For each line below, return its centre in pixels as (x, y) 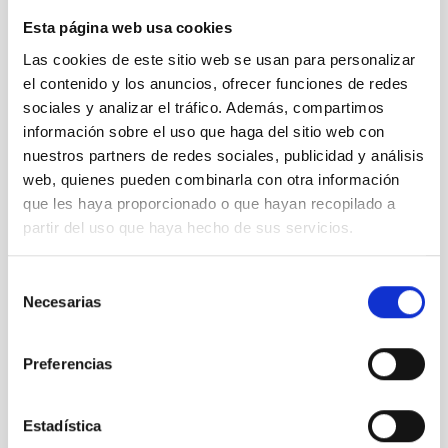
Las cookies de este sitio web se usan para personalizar (219, 59)
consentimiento (57, 330)
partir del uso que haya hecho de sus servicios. (188, 227)
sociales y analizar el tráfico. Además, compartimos (204, 107)
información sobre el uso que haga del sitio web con (204, 131)
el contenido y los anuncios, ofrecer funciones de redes (216, 83)
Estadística (62, 426)
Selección (39, 282)
